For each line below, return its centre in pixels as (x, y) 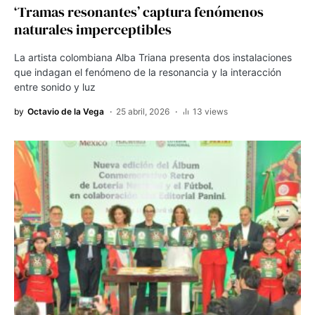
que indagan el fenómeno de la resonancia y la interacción (148, 72)
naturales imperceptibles (93, 29)
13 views (210, 111)
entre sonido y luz (55, 86)
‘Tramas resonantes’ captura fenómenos (139, 12)
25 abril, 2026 (143, 111)
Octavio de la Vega (66, 111)
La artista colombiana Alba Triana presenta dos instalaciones (153, 57)
